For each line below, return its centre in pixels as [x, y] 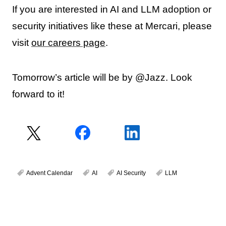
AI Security [131, 173]
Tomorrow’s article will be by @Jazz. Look [102, 77]
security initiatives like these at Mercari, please [112, 26]
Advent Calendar [49, 173]
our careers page [68, 42]
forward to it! [38, 94]
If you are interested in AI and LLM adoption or [111, 9]
